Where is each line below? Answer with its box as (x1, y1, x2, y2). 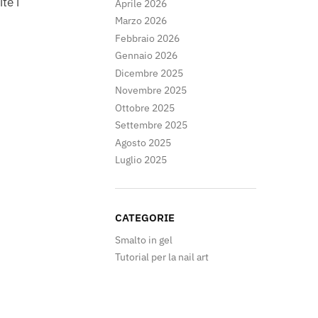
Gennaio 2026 (115, 49, 178, 62)
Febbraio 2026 (115, 31, 180, 45)
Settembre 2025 (115, 119, 188, 132)
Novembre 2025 (115, 84, 187, 97)
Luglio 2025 (115, 153, 168, 167)
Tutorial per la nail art (115, 251, 209, 264)
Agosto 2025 (115, 136, 172, 149)
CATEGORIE (115, 210, 175, 224)
